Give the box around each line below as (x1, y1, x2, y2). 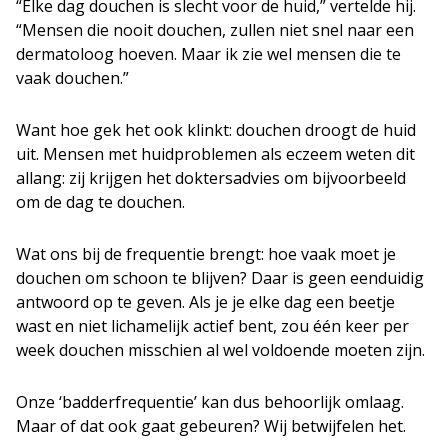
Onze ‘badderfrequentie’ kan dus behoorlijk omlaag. (16, 391, 404, 413)
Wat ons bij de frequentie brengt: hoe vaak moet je (16, 243, 396, 265)
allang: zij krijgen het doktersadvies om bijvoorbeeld (16, 167, 406, 189)
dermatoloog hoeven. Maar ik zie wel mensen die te (16, 43, 401, 65)
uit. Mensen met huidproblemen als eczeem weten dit (16, 143, 415, 165)
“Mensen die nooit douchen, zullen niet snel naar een (16, 19, 414, 41)
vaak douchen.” (16, 67, 129, 89)
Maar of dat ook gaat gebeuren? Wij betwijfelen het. (16, 415, 406, 437)
